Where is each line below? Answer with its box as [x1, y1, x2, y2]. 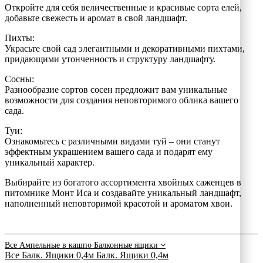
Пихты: [5, 32, 35, 43]
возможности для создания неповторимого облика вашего [5, 95, 238, 105]
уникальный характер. [5, 157, 95, 167]
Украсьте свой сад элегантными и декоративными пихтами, [5, 43, 245, 53]
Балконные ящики [94, 240, 160, 249]
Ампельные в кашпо [19, 240, 94, 249]
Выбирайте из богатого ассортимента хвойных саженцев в [5, 177, 241, 187]
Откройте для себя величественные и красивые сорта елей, [5, 2, 242, 12]
